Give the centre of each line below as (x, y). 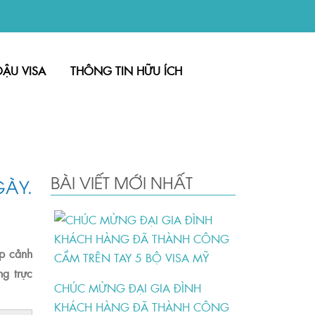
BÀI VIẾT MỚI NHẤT (122, 182)
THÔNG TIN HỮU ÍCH (126, 70)
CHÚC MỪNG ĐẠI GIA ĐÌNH (128, 288)
